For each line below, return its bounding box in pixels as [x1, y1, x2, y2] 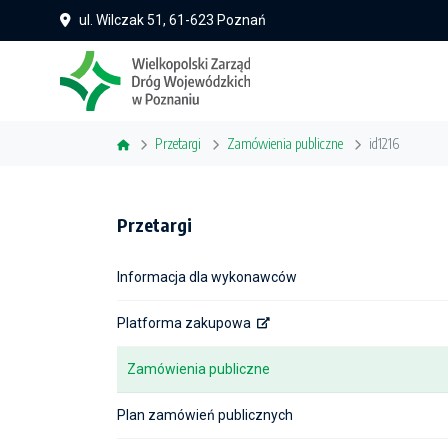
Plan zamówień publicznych [117, 407, 293, 423]
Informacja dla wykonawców [117, 269, 297, 285]
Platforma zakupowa [117, 315, 251, 331]
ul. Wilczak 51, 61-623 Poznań [79, 12, 266, 28]
